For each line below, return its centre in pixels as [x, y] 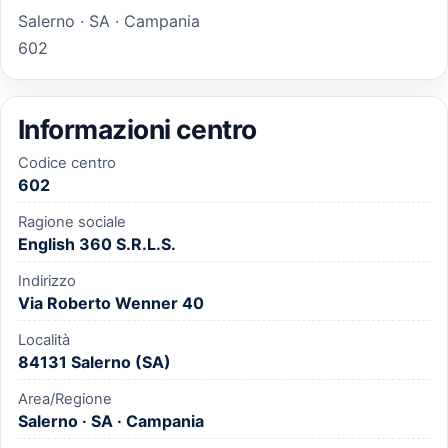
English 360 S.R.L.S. [96, 244]
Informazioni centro [137, 128]
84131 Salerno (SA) [94, 362]
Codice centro [66, 163]
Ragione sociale [71, 222]
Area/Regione [64, 398]
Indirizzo [46, 281]
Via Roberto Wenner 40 [110, 303]
